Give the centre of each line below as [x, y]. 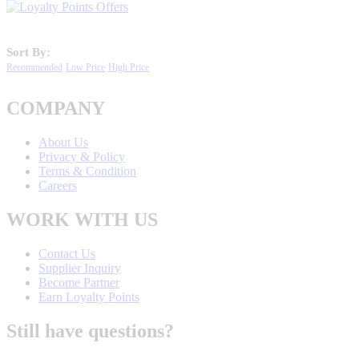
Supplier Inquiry [80, 268]
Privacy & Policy [82, 157]
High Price [129, 68]
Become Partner [79, 283]
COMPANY [56, 109]
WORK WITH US [82, 220]
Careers [58, 186]
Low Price [85, 68]
